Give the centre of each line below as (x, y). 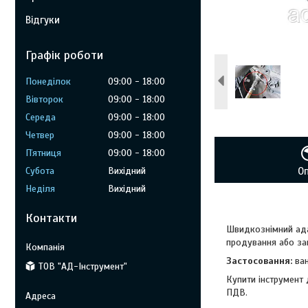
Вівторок (44, 99)
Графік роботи (64, 55)
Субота (40, 171)
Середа (41, 117)
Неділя (40, 189)
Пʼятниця (43, 153)
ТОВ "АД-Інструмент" (83, 266)
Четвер (40, 135)
